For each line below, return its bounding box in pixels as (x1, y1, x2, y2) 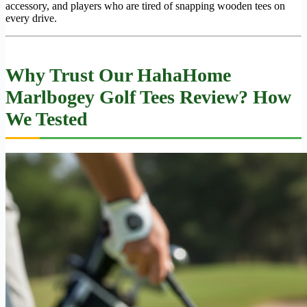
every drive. (5, 12, 57, 25)
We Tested (5, 108, 88, 130)
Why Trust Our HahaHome (5, 64, 231, 86)
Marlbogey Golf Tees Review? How (5, 86, 291, 108)
